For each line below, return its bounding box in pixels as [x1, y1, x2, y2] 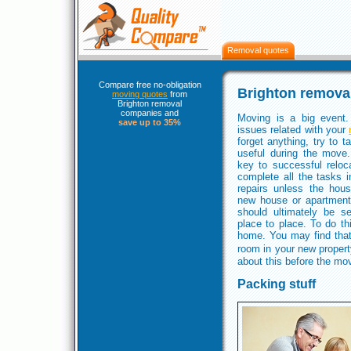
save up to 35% [118, 118, 181, 127]
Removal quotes [227, 45, 289, 55]
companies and [121, 108, 179, 118]
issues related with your [237, 124, 349, 136]
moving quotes [112, 89, 168, 99]
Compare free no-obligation [98, 80, 201, 89]
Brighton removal [118, 99, 182, 108]
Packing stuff [237, 277, 316, 291]
